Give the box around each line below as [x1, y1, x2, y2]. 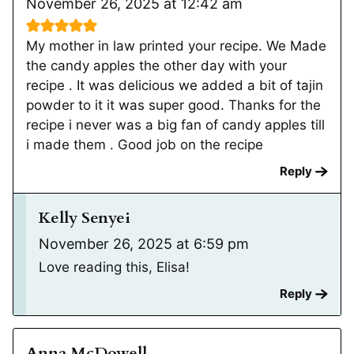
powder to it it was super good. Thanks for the [26, 96, 321, 113]
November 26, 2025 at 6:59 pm [39, 235, 249, 252]
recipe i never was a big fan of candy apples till [26, 116, 325, 133]
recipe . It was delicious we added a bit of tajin [26, 77, 323, 93]
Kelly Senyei [39, 207, 130, 228]
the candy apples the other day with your [26, 57, 287, 73]
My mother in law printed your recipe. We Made [26, 37, 326, 54]
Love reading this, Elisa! [39, 259, 190, 275]
